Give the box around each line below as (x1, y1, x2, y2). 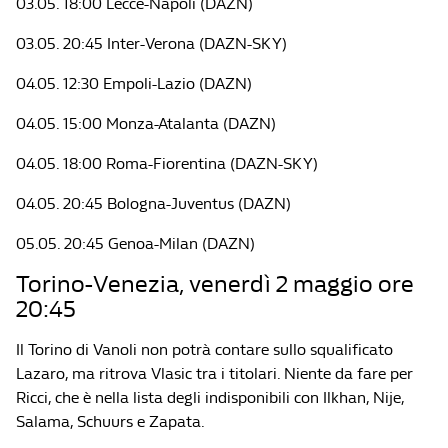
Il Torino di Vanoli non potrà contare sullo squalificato (16, 340, 393, 359)
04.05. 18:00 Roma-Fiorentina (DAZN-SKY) (16, 154, 318, 173)
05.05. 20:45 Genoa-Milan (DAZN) (16, 234, 255, 253)
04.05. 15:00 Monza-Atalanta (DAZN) (16, 114, 276, 133)
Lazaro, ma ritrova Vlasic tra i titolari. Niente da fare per (16, 364, 413, 383)
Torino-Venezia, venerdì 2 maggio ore (16, 270, 414, 298)
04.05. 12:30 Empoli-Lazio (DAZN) (16, 74, 252, 93)
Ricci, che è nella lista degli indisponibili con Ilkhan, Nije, (16, 388, 404, 407)
